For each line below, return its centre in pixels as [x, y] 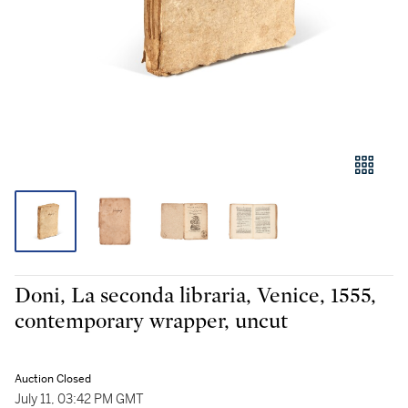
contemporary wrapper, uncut [151, 321]
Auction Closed [53, 379]
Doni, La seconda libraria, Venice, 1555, [195, 296]
